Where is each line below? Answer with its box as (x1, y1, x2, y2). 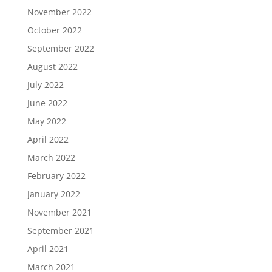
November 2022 (27, 6, 92, 18)
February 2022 (27, 170, 86, 182)
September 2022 (27, 42, 94, 54)
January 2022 (27, 188, 80, 200)
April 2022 (27, 134, 69, 145)
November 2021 (27, 206, 92, 218)
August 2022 (27, 61, 78, 72)
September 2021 (27, 225, 94, 236)
